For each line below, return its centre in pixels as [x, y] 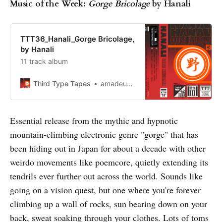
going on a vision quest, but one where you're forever [105, 190]
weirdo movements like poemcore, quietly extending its [109, 162]
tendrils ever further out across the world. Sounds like [106, 176]
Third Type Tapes [62, 83]
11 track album [44, 61]
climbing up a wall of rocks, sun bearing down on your [109, 203]
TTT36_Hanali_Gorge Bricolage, [77, 39]
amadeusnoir [114, 83]
